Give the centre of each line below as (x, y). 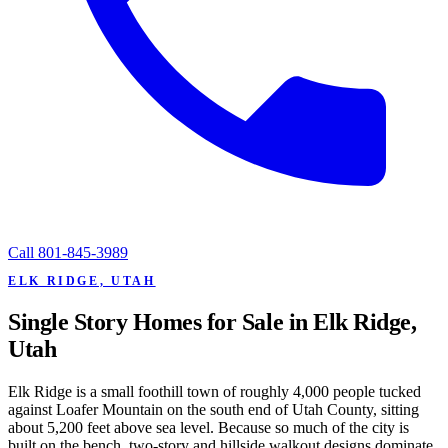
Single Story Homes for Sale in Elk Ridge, (212, 321)
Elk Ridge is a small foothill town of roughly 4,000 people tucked (214, 391)
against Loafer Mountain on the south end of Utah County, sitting (213, 409)
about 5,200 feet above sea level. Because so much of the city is (208, 427)
